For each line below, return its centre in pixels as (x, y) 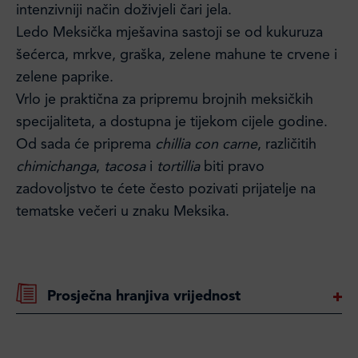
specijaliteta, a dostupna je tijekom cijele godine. (172, 122)
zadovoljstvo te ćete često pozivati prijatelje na (166, 189)
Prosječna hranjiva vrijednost (144, 296)
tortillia (178, 167)
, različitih (287, 145)
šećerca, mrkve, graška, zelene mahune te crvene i (177, 55)
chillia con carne (206, 145)
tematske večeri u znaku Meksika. (123, 212)
